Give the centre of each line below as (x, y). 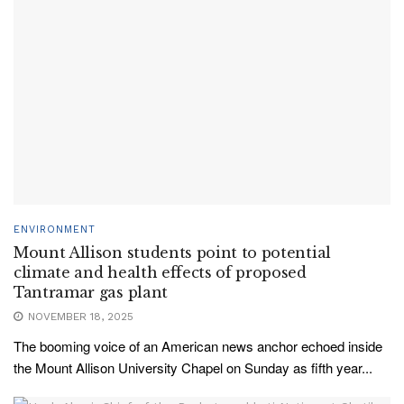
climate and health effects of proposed (160, 272)
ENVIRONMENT (55, 229)
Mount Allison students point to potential (172, 252)
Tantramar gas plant (91, 292)
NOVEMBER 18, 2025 (79, 316)
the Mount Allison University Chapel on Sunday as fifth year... (193, 367)
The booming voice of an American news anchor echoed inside (198, 345)
